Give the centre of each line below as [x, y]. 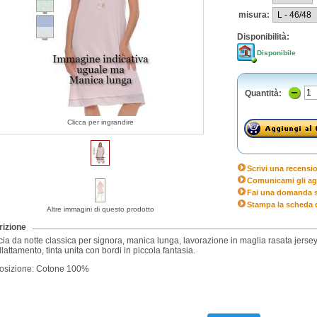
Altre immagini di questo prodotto [100, 209]
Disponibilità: [263, 37]
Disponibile [276, 53]
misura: [254, 15]
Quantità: [263, 93]
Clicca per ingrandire [100, 122]
